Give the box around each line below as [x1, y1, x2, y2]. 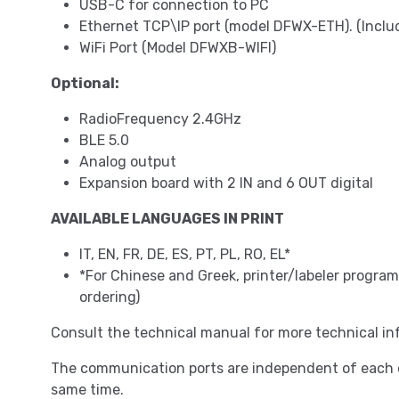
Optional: [51, 75, 119, 93]
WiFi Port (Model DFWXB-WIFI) [79, 39, 276, 57]
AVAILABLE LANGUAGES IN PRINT [51, 210, 284, 228]
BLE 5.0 [79, 132, 129, 150]
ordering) [79, 289, 140, 306]
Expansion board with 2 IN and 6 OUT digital [79, 175, 373, 192]
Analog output [79, 153, 176, 171]
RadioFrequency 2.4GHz [79, 110, 241, 128]
